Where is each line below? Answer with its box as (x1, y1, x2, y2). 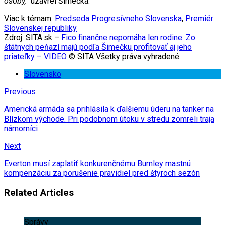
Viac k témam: (4, 14, 55, 24)
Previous (4, 87, 36, 97)
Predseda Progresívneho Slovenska (55, 14, 182, 24)
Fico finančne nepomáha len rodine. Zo (61, 33, 195, 43)
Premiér (185, 14, 213, 24)
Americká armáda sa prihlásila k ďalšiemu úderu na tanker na (4, 104, 214, 115)
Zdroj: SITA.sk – (4, 33, 61, 43)
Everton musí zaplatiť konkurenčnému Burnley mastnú (4, 159, 191, 169)
